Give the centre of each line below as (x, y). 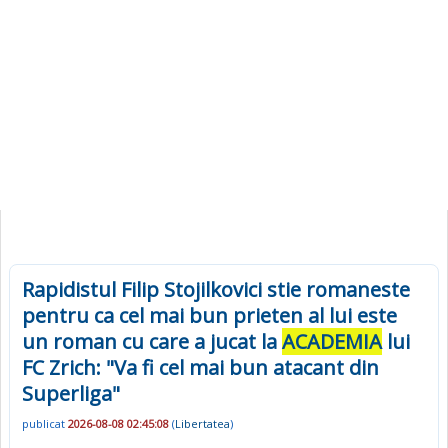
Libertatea (202, 424)
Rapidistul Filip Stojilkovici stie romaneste (216, 289)
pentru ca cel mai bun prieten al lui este (209, 315)
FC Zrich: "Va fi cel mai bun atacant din (200, 367)
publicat (45, 424)
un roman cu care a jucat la (152, 341)
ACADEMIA (332, 341)
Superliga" (71, 393)
